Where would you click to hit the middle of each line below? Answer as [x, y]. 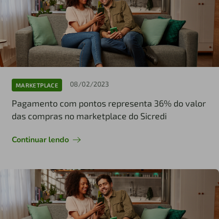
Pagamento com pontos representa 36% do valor [109, 103]
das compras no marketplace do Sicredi [89, 116]
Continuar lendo [40, 140]
